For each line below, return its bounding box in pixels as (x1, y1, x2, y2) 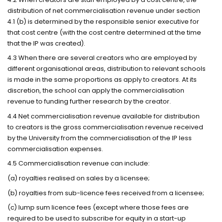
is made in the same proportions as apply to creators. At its (7, 75, 197, 84)
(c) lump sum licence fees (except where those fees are (7, 203, 189, 212)
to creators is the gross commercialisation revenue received (7, 122, 204, 131)
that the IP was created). (7, 39, 86, 48)
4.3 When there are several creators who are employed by (7, 54, 197, 62)
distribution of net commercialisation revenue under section (7, 6, 201, 15)
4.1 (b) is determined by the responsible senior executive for (7, 17, 200, 26)
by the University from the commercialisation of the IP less (7, 133, 192, 142)
